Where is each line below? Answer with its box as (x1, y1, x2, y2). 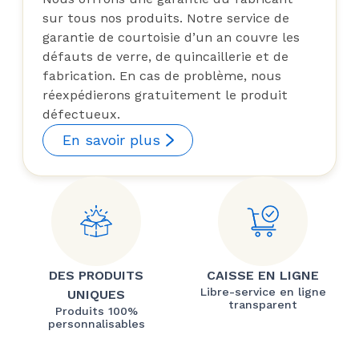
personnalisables (47, 317, 145, 330)
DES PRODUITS (49, 267, 143, 283)
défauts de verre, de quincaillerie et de (42, 48, 288, 64)
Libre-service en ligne (200, 284, 326, 298)
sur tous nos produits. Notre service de (42, 10, 289, 26)
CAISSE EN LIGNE (207, 267, 319, 283)
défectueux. (42, 106, 120, 122)
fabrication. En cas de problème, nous (42, 67, 281, 83)
